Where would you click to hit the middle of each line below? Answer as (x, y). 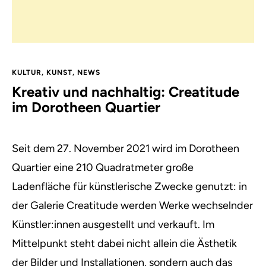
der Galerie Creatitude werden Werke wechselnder (132, 205)
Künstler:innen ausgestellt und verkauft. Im (113, 224)
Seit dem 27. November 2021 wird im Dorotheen (126, 148)
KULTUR (27, 72)
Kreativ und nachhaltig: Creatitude (126, 92)
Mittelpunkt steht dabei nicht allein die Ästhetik (124, 243)
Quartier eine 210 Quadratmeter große (103, 167)
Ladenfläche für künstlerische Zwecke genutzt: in (129, 186)
